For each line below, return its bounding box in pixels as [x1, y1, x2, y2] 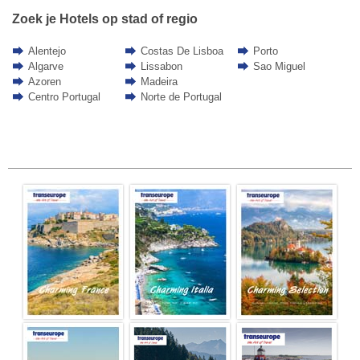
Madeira [140, 76, 178, 88]
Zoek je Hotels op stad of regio [11, 11, 198, 26]
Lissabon [140, 60, 182, 73]
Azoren [27, 76, 61, 88]
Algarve [27, 60, 63, 73]
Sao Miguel [252, 60, 305, 73]
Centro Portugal [27, 91, 100, 104]
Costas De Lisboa [140, 45, 223, 58]
